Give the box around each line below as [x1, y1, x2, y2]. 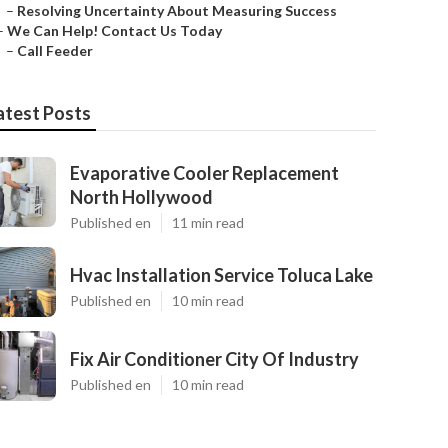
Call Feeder [17, 42, 93, 59]
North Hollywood [70, 186, 213, 208]
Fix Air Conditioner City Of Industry [70, 348, 359, 370]
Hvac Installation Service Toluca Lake [70, 264, 373, 286]
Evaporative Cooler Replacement [70, 162, 339, 184]
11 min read [172, 214, 244, 231]
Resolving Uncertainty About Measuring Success [17, 2, 337, 19]
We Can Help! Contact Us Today [7, 22, 222, 39]
